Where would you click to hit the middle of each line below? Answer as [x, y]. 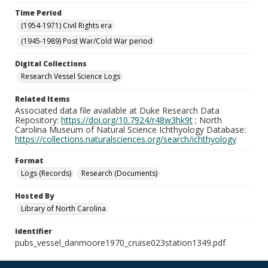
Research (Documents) [119, 173]
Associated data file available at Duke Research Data [117, 110]
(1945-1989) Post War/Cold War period [87, 41]
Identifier [33, 231]
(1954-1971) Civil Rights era [66, 25]
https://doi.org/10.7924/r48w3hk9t [127, 120]
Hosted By [34, 196]
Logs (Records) [46, 173]
